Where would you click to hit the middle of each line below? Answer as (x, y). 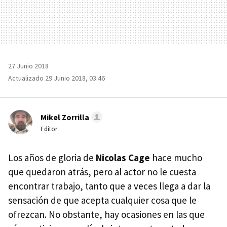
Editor (49, 129)
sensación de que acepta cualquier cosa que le (102, 200)
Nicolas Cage (123, 157)
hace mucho (176, 157)
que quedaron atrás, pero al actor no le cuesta (102, 172)
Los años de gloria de (52, 157)
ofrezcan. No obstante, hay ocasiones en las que (106, 214)
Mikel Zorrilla (65, 117)
